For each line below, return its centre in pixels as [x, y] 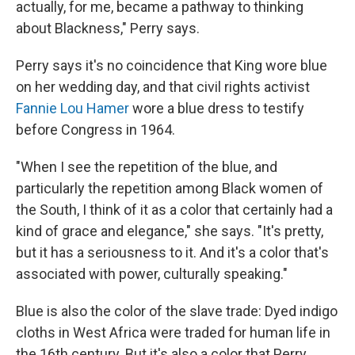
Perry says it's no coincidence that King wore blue [172, 65]
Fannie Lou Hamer [73, 108]
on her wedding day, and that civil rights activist [163, 86]
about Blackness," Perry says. [108, 28]
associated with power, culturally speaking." [152, 273]
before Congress [69, 129]
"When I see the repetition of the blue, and [147, 166]
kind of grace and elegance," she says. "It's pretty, [170, 231]
